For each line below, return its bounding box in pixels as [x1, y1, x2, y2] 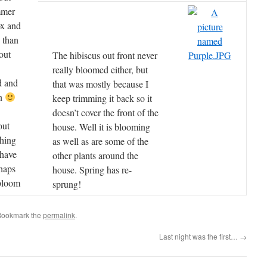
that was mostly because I [52, 77, 148, 90]
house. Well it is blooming [52, 120, 150, 133]
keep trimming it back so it [52, 92, 152, 104]
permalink [43, 210, 75, 220]
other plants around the [52, 149, 138, 162]
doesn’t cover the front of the [52, 106, 159, 119]
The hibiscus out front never [52, 49, 157, 61]
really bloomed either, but [52, 63, 148, 76]
